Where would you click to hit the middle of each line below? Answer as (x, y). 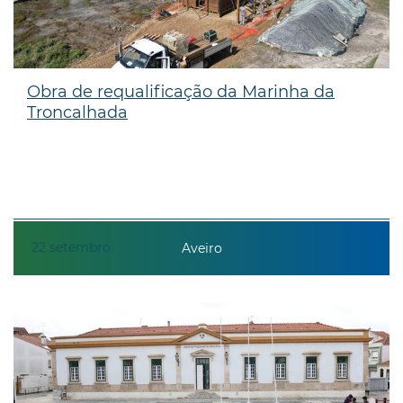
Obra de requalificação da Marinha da (181, 91)
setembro (80, 247)
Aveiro (201, 249)
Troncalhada (77, 112)
